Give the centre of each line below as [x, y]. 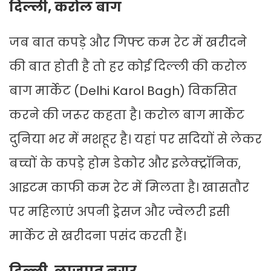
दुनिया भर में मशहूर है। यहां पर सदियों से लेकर [135, 139]
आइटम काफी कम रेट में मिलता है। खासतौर [129, 188]
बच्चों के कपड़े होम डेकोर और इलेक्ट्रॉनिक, [125, 164]
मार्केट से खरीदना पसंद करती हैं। [98, 236]
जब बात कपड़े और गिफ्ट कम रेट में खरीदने [128, 43]
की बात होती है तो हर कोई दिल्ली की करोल [128, 67]
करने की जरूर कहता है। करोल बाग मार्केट [127, 115]
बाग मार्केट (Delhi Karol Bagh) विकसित [123, 91]
